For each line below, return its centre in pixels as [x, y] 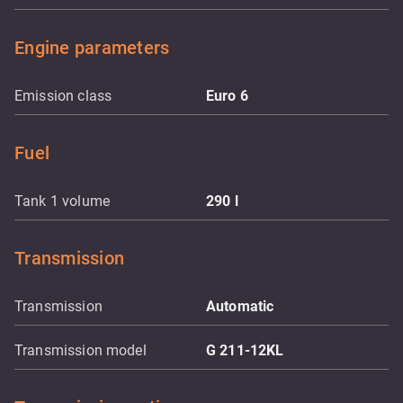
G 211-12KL [245, 350]
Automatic [240, 306]
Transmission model [81, 350]
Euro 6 [227, 96]
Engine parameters [92, 48]
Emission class [63, 96]
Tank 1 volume [62, 201]
